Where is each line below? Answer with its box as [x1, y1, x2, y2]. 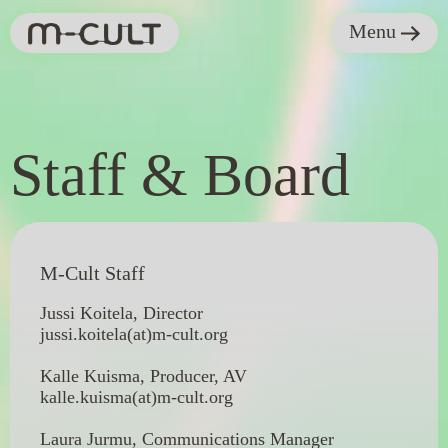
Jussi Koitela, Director [40, 303, 203, 323]
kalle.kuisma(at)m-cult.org [40, 387, 233, 407]
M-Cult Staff [40, 262, 145, 284]
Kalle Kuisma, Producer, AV [40, 366, 252, 386]
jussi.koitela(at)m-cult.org [40, 324, 228, 344]
